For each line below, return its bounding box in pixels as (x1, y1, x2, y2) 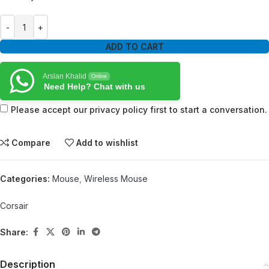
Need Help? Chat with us (44, 82, 145, 91)
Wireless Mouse (84, 174, 148, 184)
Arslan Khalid (43, 72, 86, 80)
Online (91, 73, 107, 79)
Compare (11, 138, 51, 148)
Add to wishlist (76, 138, 139, 148)
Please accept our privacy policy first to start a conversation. (11, 104, 267, 115)
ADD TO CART (105, 41, 164, 52)
